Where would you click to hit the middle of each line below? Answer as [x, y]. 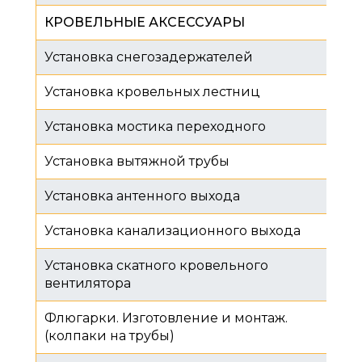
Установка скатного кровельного [156, 265]
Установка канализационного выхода [173, 230]
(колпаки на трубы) [109, 335]
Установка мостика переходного [155, 126]
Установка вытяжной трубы [137, 161]
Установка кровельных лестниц [152, 91]
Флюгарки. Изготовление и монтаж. [166, 318]
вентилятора [88, 283]
